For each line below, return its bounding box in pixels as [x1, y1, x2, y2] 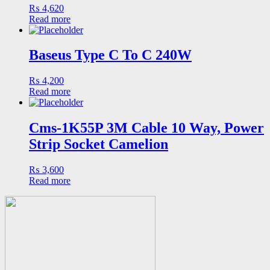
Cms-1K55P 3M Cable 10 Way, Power [29, 120, 264, 136]
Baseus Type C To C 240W [29, 47, 192, 63]
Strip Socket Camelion [29, 136, 168, 152]
